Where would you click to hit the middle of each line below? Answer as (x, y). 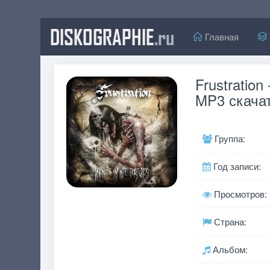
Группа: (228, 138)
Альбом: (229, 249)
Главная (221, 36)
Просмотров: (239, 194)
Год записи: (236, 166)
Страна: (229, 221)
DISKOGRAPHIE (102, 36)
